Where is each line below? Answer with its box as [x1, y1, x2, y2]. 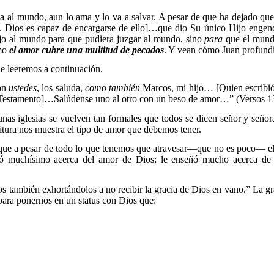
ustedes [9, 83, 37, 94]
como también [84, 83, 140, 94]
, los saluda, [37, 83, 85, 94]
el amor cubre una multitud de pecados [9, 44, 165, 55]
